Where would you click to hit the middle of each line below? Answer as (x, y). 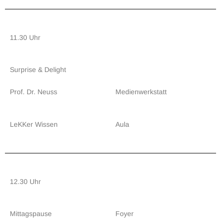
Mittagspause (31, 214)
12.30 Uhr (25, 182)
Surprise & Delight (38, 70)
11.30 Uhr (25, 37)
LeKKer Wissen (34, 124)
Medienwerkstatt (141, 92)
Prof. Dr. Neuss (34, 92)
